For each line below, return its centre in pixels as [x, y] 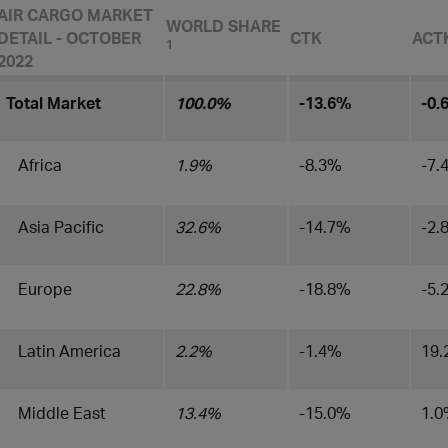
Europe [39, 288]
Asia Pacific [55, 226]
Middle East [56, 412]
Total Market [53, 102]
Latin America [63, 350]
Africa [34, 164]
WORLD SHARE [223, 25]
